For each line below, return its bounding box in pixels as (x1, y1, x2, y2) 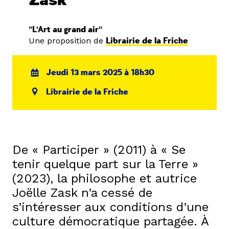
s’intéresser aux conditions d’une (12, 200, 209, 215)
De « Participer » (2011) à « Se (12, 143, 186, 157)
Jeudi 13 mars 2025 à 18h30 (46, 67, 155, 78)
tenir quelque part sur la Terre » (12, 157, 198, 172)
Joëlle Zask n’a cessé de (12, 186, 152, 200)
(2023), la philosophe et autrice (12, 171, 197, 186)
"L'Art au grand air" (29, 25, 102, 35)
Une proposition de (29, 36, 106, 45)
